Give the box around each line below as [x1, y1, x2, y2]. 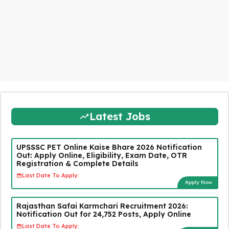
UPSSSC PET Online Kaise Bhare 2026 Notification [16, 142, 202, 152]
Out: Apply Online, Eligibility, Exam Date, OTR [16, 150, 187, 160]
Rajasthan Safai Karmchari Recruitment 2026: [16, 201, 188, 211]
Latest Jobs [89, 109, 150, 123]
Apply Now [185, 178, 212, 186]
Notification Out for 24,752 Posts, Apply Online [16, 209, 191, 219]
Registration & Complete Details [16, 158, 139, 168]
